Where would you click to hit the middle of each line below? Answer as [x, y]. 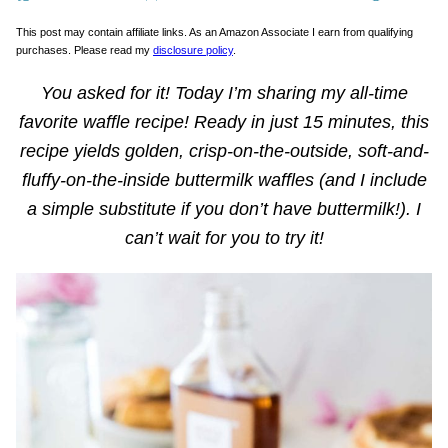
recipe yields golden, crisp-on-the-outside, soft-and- [224, 151]
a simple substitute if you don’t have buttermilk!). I [224, 209]
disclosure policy [193, 50]
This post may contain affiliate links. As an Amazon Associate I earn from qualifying [214, 32]
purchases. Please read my [84, 50]
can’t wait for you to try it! [224, 238]
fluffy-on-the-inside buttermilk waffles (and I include [224, 180]
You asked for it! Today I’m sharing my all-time [224, 93]
